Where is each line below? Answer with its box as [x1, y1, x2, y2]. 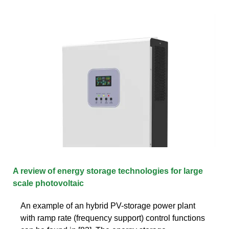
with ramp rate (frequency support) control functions [20, 213, 205, 222]
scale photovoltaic [13, 178, 84, 188]
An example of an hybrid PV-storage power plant [20, 201, 195, 210]
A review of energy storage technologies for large [13, 166, 203, 175]
